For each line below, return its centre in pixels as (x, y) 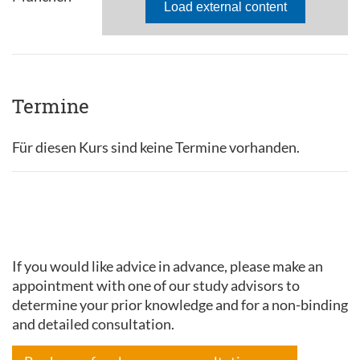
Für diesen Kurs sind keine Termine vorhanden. (156, 147)
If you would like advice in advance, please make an (168, 266)
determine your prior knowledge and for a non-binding (180, 304)
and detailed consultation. (93, 323)
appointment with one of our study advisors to (156, 285)
